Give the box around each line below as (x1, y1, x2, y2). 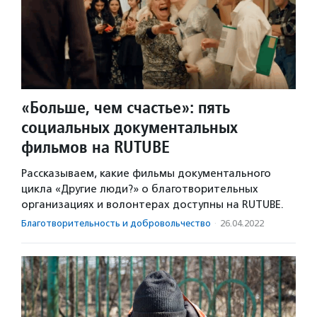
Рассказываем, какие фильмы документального (21, 166, 271, 180)
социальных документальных (21, 115, 238, 138)
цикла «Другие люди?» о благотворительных (21, 182, 258, 195)
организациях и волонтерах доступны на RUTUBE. (21, 197, 284, 211)
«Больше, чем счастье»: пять (21, 96, 230, 118)
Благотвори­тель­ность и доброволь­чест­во (21, 217, 211, 229)
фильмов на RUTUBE (21, 135, 170, 158)
